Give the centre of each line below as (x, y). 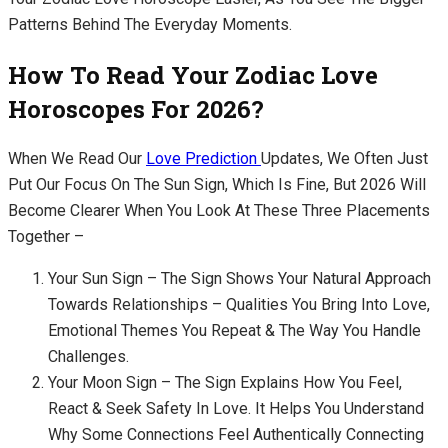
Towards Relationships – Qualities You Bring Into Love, (239, 305)
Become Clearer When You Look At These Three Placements (219, 211)
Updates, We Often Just (344, 159)
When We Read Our (77, 159)
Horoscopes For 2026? (139, 109)
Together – (48, 237)
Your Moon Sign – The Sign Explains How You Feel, (225, 383)
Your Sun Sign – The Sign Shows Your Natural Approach (239, 279)
